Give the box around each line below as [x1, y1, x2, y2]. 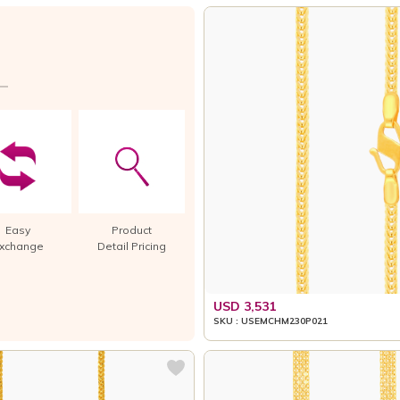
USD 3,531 [213, 297, 277, 314]
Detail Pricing [96, 238, 166, 253]
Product [111, 222, 152, 237]
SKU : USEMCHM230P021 [213, 314, 329, 327]
